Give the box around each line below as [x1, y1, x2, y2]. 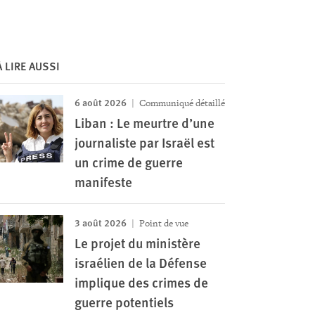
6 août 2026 [74, 95, 127, 109]
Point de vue [136, 217, 188, 229]
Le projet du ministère [74, 233, 200, 252]
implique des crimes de [74, 273, 208, 292]
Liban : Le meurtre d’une [74, 113, 214, 132]
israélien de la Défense [74, 253, 207, 272]
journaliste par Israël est [74, 133, 214, 152]
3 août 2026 [74, 215, 127, 229]
